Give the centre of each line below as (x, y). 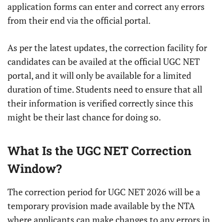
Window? (35, 169)
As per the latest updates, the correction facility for (107, 48)
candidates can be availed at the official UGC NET (104, 62)
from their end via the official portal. (79, 21)
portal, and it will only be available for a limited (99, 76)
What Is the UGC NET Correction (99, 151)
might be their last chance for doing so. (84, 117)
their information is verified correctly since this (100, 103)
